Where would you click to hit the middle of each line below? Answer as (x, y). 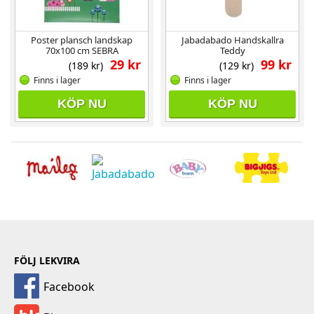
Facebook (69, 287)
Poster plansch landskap (82, 40)
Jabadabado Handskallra (232, 40)
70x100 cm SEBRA (82, 50)
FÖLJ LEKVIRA (47, 260)
